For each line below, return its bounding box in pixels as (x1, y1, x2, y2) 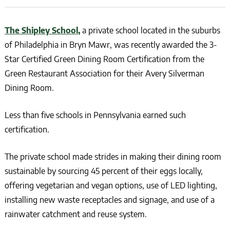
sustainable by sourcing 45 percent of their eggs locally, (4, 166, 203, 177)
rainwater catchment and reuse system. (4, 209, 147, 220)
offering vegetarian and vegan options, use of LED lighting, (4, 180, 217, 191)
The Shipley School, (4, 25, 80, 36)
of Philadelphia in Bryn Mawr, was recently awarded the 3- (4, 40, 217, 50)
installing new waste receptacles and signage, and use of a (4, 195, 215, 205)
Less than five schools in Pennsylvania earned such (4, 110, 186, 121)
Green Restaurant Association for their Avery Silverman (4, 68, 204, 79)
